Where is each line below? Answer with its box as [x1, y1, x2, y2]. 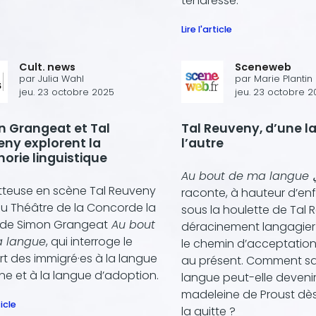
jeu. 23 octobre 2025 [19, 86, 114, 99]
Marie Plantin [254, 73, 312, 85]
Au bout [108, 216, 155, 233]
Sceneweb [235, 60, 291, 75]
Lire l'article [181, 23, 232, 36]
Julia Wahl [38, 73, 84, 85]
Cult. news [19, 60, 75, 75]
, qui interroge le [46, 233, 133, 250]
